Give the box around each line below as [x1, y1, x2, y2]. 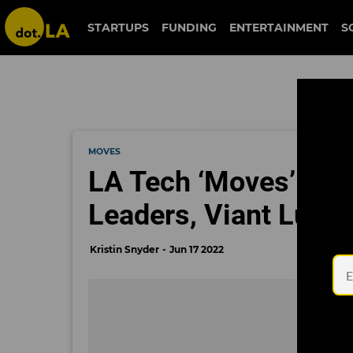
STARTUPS [87, 20, 149, 35]
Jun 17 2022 [169, 243, 224, 255]
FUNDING [161, 20, 217, 35]
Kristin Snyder [90, 243, 159, 255]
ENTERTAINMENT [229, 20, 329, 35]
